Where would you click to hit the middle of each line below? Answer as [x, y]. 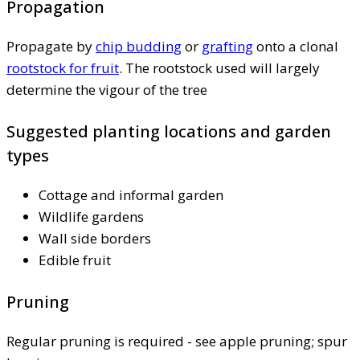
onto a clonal [296, 47]
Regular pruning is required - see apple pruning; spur [177, 342]
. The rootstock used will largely [219, 68]
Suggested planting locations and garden [169, 132]
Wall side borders [95, 239]
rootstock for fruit [63, 68]
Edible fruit [75, 260]
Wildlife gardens [91, 217]
